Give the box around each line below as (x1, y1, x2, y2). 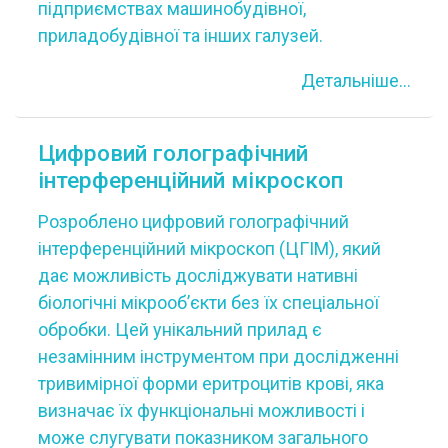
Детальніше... (300, 70, 411, 91)
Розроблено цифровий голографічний (37, 210, 349, 232)
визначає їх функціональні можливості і (37, 399, 365, 421)
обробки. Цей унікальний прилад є (37, 318, 322, 340)
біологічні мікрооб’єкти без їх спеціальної (37, 291, 379, 313)
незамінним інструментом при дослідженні (37, 345, 399, 367)
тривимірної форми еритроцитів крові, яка (37, 372, 384, 394)
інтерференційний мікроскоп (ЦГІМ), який (37, 237, 381, 259)
